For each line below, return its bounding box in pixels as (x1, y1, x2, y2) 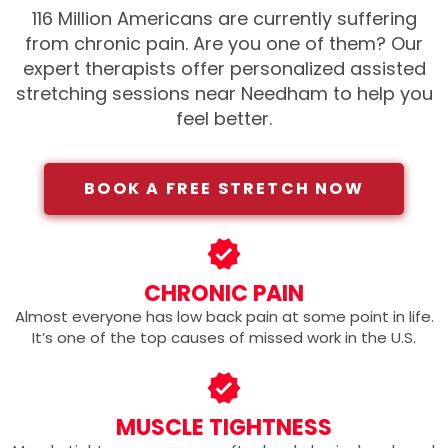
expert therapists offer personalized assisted (22, 56, 426, 82)
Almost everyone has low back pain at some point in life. (14, 306, 434, 328)
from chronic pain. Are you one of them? (25, 31, 391, 57)
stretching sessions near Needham (15, 81, 333, 107)
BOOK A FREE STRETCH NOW (84, 177, 364, 201)
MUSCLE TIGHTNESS (116, 412, 332, 444)
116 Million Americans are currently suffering (31, 6, 417, 32)
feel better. (176, 106, 272, 132)
